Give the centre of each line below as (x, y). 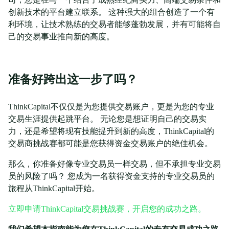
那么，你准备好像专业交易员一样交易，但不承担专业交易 (114, 164)
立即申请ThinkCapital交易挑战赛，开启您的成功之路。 (107, 209)
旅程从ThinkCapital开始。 (54, 189)
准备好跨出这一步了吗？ (73, 80)
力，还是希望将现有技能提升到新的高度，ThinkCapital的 (111, 131)
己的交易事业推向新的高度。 (61, 37)
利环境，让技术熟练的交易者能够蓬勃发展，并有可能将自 (114, 25)
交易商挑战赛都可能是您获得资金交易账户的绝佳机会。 (110, 144)
